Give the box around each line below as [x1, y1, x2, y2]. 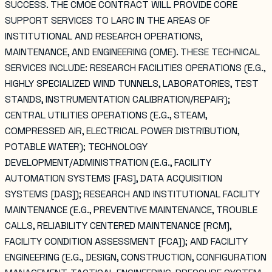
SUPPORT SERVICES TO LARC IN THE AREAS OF [5, 13, 210, 27]
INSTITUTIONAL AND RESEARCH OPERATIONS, [5, 29, 202, 42]
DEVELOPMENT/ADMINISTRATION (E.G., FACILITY [5, 155, 211, 169]
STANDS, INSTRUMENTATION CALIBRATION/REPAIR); [5, 92, 230, 106]
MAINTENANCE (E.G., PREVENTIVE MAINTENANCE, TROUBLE [5, 203, 257, 216]
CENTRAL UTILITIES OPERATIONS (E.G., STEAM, [5, 108, 207, 121]
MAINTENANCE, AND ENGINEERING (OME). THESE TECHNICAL [5, 45, 260, 58]
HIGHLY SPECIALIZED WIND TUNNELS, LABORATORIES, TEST [5, 76, 259, 90]
